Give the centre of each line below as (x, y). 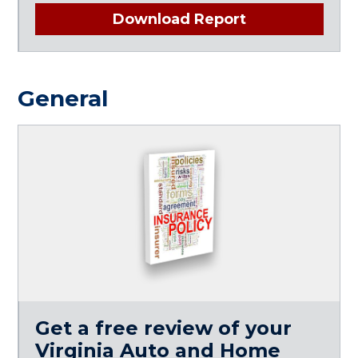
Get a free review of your (164, 328)
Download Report (179, 19)
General (63, 98)
